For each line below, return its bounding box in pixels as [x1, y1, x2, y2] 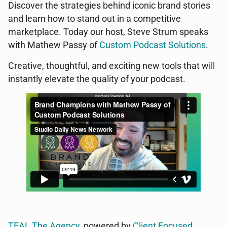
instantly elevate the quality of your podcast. [8, 74, 185, 84]
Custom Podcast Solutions [99, 40, 206, 50]
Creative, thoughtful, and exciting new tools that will [8, 61, 215, 71]
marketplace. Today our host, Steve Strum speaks [8, 27, 208, 37]
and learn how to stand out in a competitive [8, 14, 181, 24]
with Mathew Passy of [8, 40, 99, 50]
